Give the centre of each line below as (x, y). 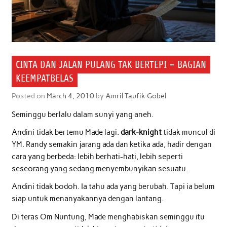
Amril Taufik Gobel (136, 96)
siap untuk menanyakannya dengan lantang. (87, 199)
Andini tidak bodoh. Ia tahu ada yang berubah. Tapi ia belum (113, 187)
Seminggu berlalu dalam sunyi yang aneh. (82, 114)
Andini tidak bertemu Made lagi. (66, 133)
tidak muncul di (188, 133)
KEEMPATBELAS (44, 78)
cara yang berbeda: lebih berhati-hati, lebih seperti (97, 157)
